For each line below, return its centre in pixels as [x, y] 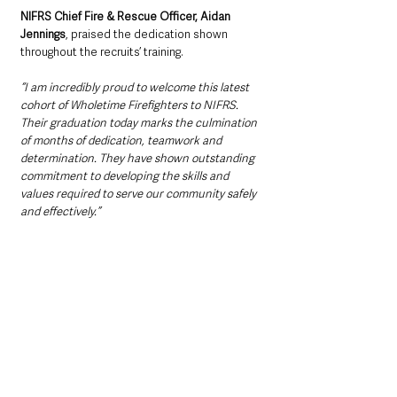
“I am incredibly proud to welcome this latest [136, 87]
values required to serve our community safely [140, 193]
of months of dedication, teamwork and [122, 140]
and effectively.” [60, 211]
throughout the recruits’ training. [102, 51]
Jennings [43, 34]
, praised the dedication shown [148, 34]
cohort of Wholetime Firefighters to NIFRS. [131, 105]
